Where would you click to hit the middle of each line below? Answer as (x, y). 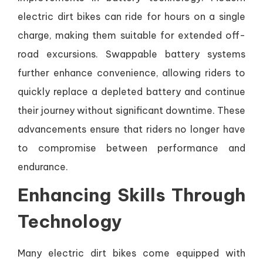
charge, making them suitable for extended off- (131, 36)
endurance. (43, 167)
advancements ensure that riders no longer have (131, 129)
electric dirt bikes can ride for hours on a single (131, 17)
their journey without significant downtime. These (131, 111)
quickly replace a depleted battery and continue (131, 92)
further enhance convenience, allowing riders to (131, 73)
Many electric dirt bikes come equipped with (131, 253)
